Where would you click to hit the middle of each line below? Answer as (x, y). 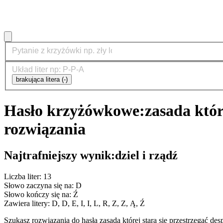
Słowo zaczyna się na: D (43, 185)
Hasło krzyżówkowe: (74, 110)
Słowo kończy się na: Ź (41, 194)
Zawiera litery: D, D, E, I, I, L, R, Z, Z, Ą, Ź (74, 203)
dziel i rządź (146, 156)
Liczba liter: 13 (28, 176)
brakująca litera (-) (42, 80)
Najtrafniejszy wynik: (59, 156)
